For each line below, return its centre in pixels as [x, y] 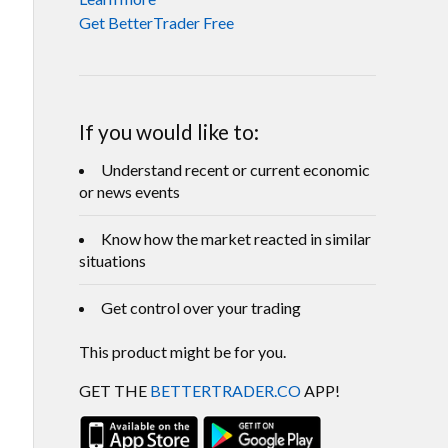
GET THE [114, 390]
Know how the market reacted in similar [236, 238]
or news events [129, 191]
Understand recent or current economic [235, 169]
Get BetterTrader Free [156, 22]
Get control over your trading [201, 307]
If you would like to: [169, 131]
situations [112, 260]
